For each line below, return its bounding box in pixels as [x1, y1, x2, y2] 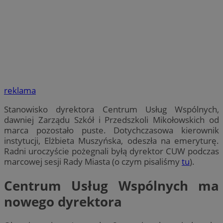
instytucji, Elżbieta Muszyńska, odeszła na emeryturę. [4, 135, 219, 147]
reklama [4, 85, 36, 97]
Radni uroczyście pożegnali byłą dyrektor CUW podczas [4, 145, 219, 157]
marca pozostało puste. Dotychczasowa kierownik [4, 124, 219, 136]
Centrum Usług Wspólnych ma [4, 176, 219, 195]
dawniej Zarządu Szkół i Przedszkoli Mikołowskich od [4, 114, 219, 126]
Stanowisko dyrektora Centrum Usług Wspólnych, [4, 104, 219, 115]
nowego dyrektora [4, 192, 122, 211]
